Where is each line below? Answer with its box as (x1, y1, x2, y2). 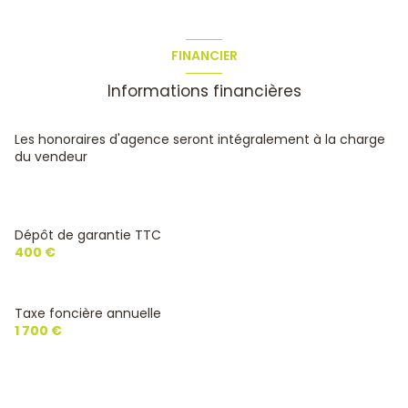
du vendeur (15, 147, 87, 166)
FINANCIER (170, 46, 238, 66)
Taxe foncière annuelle (15, 303, 161, 322)
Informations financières (107, 79, 301, 102)
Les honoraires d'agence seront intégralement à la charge (15, 129, 385, 148)
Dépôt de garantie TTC (15, 225, 161, 244)
